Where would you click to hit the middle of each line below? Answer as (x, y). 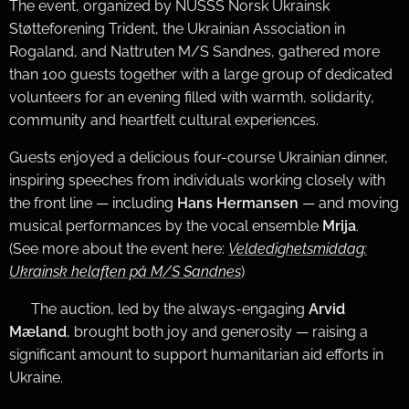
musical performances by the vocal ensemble (166, 225)
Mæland (38, 331)
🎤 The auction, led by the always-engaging (159, 309)
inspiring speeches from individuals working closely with (197, 180)
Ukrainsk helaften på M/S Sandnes (125, 271)
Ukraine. (36, 377)
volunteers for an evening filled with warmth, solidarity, (192, 97)
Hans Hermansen (238, 203)
